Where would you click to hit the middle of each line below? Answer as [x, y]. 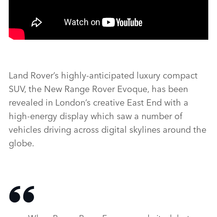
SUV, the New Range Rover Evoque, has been [98, 88]
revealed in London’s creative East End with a [99, 102]
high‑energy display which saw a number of [95, 116]
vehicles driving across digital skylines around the [108, 129]
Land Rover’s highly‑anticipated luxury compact [103, 75]
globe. [22, 143]
